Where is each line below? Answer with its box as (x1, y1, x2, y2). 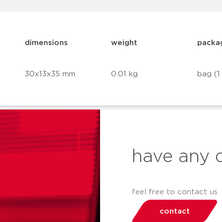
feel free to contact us (131, 188, 218, 196)
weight (111, 39, 137, 47)
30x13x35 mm (25, 70, 76, 78)
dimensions (25, 39, 68, 47)
